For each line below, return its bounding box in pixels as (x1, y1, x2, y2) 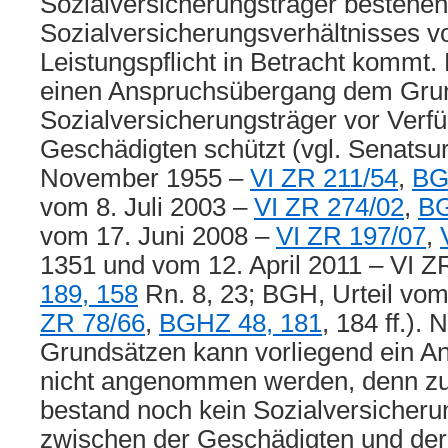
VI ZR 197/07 (276, 222, 426, 250)
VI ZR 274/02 (254, 193, 404, 221)
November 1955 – (40, 164, 250, 192)
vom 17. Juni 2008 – (40, 222, 276, 250)
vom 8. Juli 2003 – (40, 193, 254, 221)
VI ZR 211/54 (250, 164, 398, 192)
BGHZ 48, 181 (159, 309, 322, 337)
